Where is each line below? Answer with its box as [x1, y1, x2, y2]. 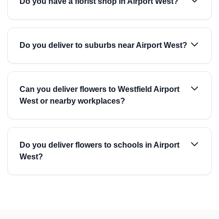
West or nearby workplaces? [20, 97, 125, 105]
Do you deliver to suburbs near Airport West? [20, 41, 187, 49]
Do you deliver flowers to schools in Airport [20, 141, 179, 149]
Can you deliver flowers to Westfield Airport [20, 85, 179, 93]
